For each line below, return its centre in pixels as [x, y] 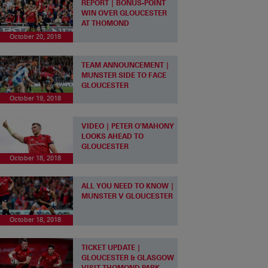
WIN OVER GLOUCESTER [124, 13]
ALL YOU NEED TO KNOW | [128, 186]
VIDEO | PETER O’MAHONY [128, 126]
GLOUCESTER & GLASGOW [128, 258]
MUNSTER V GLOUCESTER [127, 196]
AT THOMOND [106, 23]
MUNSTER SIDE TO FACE [124, 75]
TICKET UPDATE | [111, 248]
